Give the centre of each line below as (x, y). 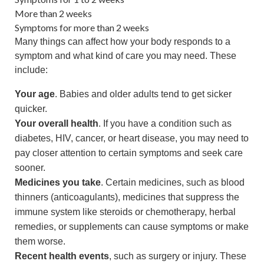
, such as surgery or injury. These (178, 256)
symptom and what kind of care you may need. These (126, 55)
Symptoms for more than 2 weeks (82, 27)
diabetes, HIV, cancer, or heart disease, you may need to (132, 138)
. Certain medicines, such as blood (173, 182)
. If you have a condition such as (165, 123)
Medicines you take (58, 182)
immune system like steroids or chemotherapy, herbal (125, 212)
